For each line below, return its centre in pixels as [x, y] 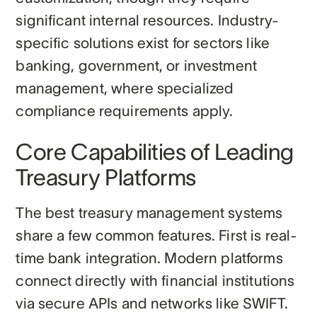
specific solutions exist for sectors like [143, 42]
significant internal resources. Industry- [147, 20]
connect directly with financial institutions [155, 280]
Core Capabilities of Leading [155, 151]
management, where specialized [125, 88]
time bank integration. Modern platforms [149, 258]
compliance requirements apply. [125, 110]
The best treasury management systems [149, 212]
